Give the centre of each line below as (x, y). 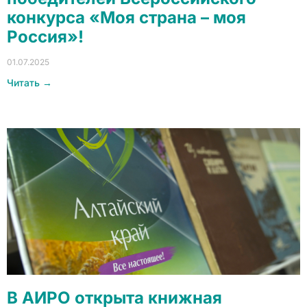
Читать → (29, 83)
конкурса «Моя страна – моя (126, 17)
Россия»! (45, 37)
